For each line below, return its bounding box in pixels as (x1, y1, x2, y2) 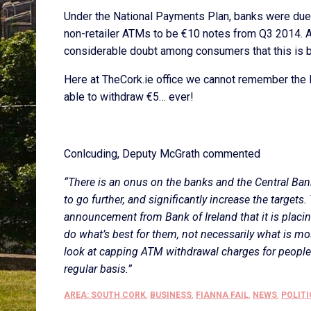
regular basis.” (64, 262, 132, 276)
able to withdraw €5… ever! (64, 90, 194, 103)
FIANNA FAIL (196, 290, 249, 300)
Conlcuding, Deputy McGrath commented (64, 147, 260, 160)
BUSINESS (150, 290, 192, 300)
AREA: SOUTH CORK (64, 290, 146, 300)
